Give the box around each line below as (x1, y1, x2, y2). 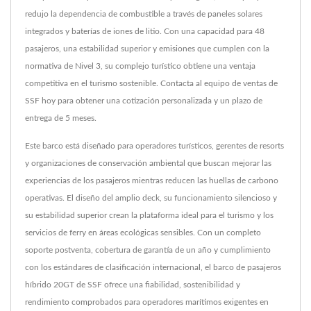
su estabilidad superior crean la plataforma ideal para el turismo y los (25, 211, 274, 220)
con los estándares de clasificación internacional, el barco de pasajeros (25, 263, 281, 272)
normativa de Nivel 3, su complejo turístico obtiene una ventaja (25, 62, 255, 71)
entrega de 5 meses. (25, 114, 96, 123)
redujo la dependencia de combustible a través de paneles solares (25, 10, 262, 19)
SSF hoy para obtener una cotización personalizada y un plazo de (25, 96, 262, 106)
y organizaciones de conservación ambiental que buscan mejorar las (25, 159, 271, 168)
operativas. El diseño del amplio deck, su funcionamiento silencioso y (25, 194, 277, 203)
